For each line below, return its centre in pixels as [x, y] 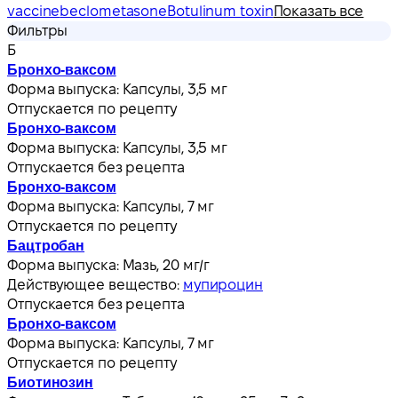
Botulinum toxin [220, 11]
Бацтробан [46, 245]
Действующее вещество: [95, 284]
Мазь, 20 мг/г [166, 265]
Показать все [318, 11]
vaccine [34, 11]
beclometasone [114, 11]
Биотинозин [50, 382]
